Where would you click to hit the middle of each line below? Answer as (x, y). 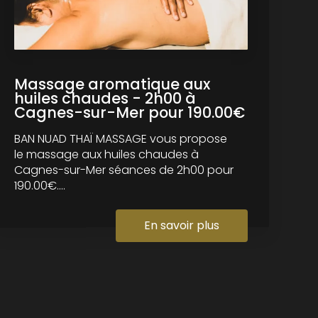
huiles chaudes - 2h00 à (105, 98)
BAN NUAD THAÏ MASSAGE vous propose (121, 138)
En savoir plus (182, 225)
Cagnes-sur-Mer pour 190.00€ (130, 112)
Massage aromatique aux (113, 84)
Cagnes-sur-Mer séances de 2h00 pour (124, 170)
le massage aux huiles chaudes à (107, 154)
